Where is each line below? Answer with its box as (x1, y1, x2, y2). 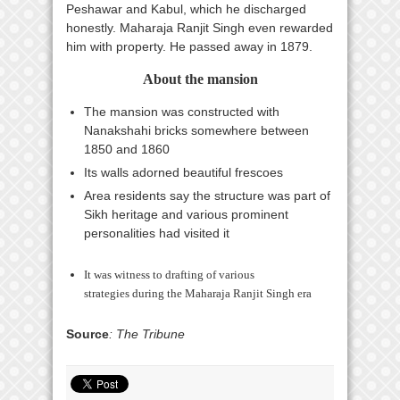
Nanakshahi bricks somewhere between (84, 123, 309, 137)
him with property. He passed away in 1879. (66, 39, 312, 54)
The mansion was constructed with (84, 104, 279, 119)
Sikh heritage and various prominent (84, 207, 288, 221)
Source (66, 327, 109, 341)
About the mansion (142, 71, 258, 87)
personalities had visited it (84, 226, 229, 240)
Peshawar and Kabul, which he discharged (66, 2, 306, 16)
